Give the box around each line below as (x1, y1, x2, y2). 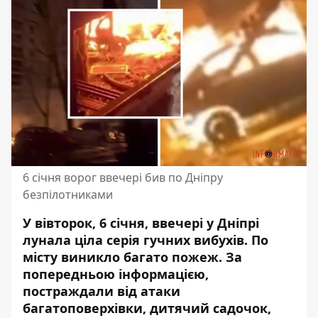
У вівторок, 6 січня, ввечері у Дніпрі (23, 214, 259, 231)
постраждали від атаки (23, 283, 180, 300)
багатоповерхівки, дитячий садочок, (23, 300, 271, 317)
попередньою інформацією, (23, 265, 209, 283)
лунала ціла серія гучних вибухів (23, 231, 244, 248)
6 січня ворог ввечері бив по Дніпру (23, 170, 223, 185)
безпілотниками (23, 187, 113, 202)
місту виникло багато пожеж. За (23, 248, 242, 265)
